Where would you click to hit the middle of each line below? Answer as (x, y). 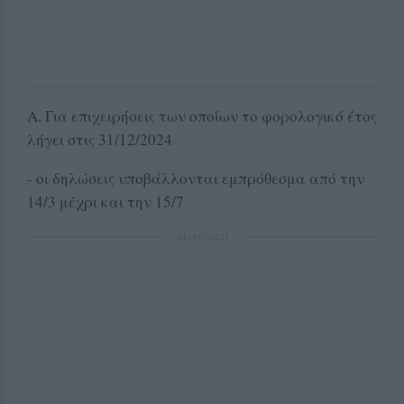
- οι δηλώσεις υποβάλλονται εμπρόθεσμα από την (196, 178)
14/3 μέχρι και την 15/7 (106, 201)
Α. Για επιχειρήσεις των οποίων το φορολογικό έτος (202, 115)
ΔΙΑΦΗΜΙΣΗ (202, 236)
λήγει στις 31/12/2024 (100, 139)
